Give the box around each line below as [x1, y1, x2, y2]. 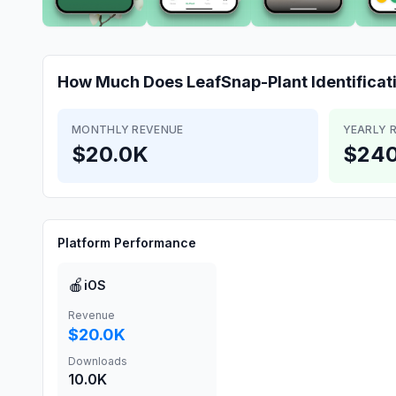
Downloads [68, 354, 127, 368]
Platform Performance [57, 235, 196, 250]
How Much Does [57, 72, 187, 91]
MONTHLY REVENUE [72, 123, 184, 136]
